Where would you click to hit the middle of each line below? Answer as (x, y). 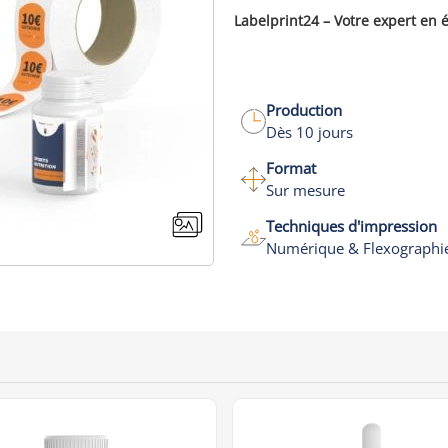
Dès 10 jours (309, 132)
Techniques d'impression (351, 226)
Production (304, 110)
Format (291, 168)
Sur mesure (305, 190)
